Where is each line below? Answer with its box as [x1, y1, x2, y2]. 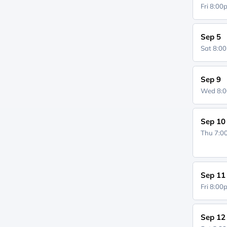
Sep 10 [201, 117, 226, 126]
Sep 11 [201, 170, 226, 180]
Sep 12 [201, 212, 226, 222]
